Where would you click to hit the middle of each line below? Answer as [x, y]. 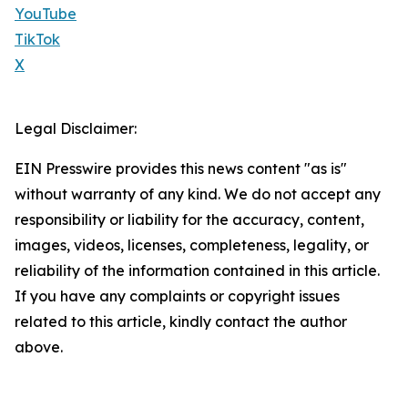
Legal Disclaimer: [76, 129]
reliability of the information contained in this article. [197, 271]
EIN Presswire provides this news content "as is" [181, 169]
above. [39, 347]
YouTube [46, 14]
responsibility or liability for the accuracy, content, [189, 220]
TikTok [37, 40]
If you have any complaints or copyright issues [177, 296]
